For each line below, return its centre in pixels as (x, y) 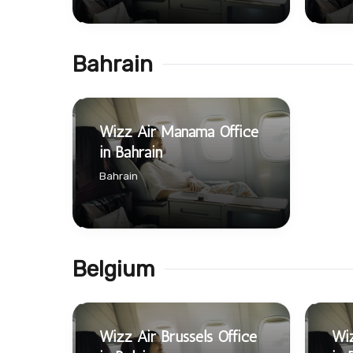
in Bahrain (131, 152)
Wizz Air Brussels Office (178, 336)
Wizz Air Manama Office (179, 131)
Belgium (114, 269)
